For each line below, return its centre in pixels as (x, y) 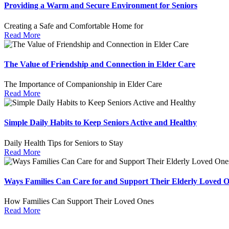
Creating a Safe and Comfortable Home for (74, 26)
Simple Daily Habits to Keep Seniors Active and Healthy (100, 123)
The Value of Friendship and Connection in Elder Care (100, 64)
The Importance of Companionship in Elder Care (83, 84)
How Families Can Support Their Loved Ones (79, 201)
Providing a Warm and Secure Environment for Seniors (101, 6)
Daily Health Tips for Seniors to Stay (64, 143)
